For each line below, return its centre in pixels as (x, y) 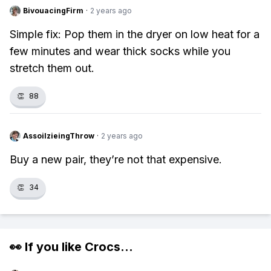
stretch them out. (52, 68)
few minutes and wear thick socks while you (120, 51)
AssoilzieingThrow (59, 136)
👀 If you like (47, 247)
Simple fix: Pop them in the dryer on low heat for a (135, 34)
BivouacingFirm (53, 11)
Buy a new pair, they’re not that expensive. (116, 159)
